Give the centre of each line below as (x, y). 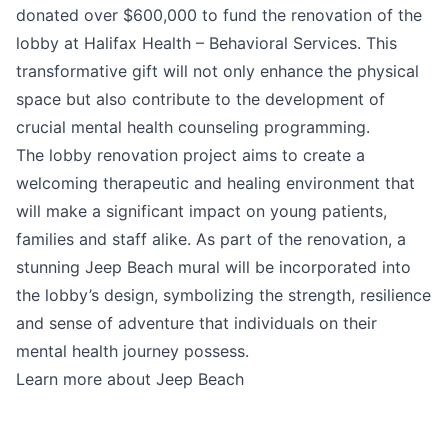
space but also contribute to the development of (200, 99)
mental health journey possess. (132, 351)
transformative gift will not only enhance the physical (217, 71)
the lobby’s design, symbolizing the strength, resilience (223, 295)
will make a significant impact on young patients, (201, 211)
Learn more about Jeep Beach (130, 379)
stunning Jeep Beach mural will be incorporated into (213, 267)
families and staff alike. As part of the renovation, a (211, 239)
